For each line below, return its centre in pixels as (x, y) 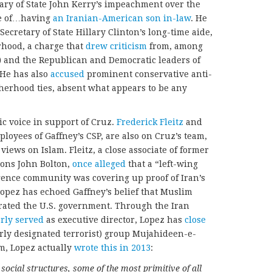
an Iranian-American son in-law (122, 18)
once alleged (99, 164)
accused (67, 74)
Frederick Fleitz (150, 122)
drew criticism (116, 46)
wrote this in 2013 (112, 247)
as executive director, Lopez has (114, 219)
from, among (175, 46)
